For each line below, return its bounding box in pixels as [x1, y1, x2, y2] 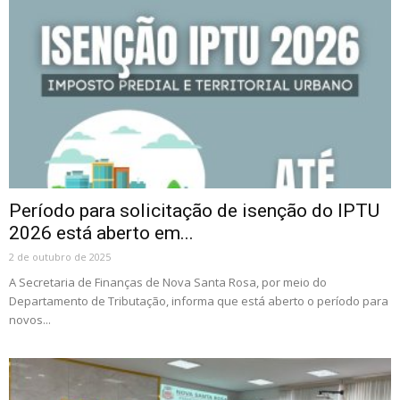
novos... [9, 312, 51, 329]
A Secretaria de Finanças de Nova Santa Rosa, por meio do [9, 274, 327, 291]
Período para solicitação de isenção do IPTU [9, 200, 379, 222]
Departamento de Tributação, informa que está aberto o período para [9, 293, 388, 310]
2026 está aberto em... [9, 222, 194, 245]
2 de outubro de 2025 [9, 250, 111, 264]
